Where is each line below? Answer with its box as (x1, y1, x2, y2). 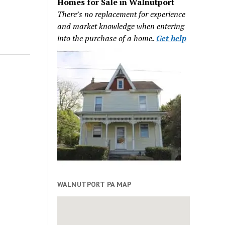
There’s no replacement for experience (57, 8, 186, 20)
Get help (156, 32, 187, 44)
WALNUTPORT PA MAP (57, 179, 132, 189)
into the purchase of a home (57, 32, 153, 44)
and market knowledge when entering (57, 20, 185, 32)
